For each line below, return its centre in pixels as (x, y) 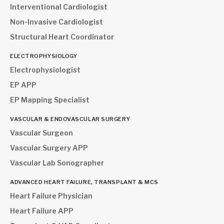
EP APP (23, 85)
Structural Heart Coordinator (62, 37)
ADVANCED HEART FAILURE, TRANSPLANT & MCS (84, 182)
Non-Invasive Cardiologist (56, 22)
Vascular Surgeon (41, 133)
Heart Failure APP (42, 211)
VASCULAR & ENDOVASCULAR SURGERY (70, 119)
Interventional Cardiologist (59, 7)
